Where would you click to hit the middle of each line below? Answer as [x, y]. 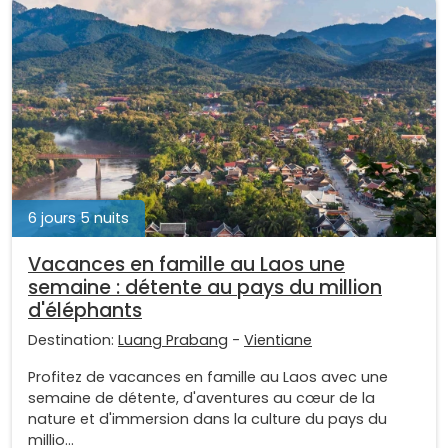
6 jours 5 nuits [78, 217]
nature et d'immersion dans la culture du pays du [207, 418]
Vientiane [278, 339]
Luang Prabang [173, 339]
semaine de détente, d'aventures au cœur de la [201, 397]
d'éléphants [85, 310]
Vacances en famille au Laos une [186, 264]
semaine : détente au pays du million [205, 287]
